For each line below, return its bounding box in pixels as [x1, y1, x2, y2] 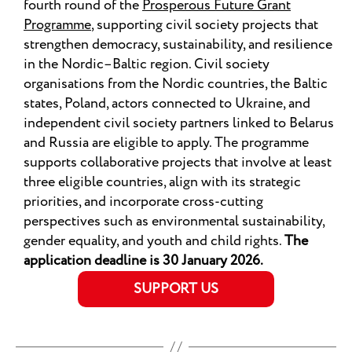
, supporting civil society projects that [91, 15, 318, 36]
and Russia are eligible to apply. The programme [24, 133, 309, 154]
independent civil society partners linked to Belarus [24, 113, 334, 134]
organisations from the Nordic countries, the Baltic [24, 74, 328, 95]
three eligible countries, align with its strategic [24, 172, 301, 193]
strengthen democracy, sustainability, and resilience [24, 35, 332, 56]
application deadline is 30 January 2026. [24, 251, 266, 272]
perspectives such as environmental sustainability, [24, 211, 324, 233]
